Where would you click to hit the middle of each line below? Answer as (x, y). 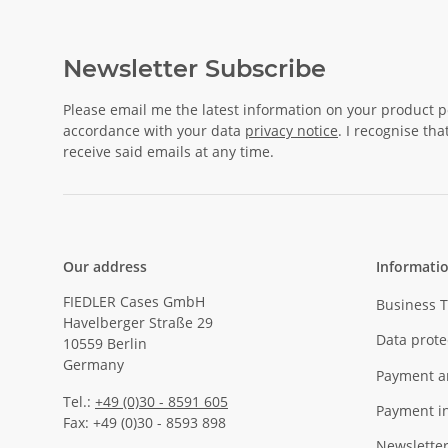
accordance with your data (154, 130)
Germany (93, 364)
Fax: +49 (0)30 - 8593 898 (144, 422)
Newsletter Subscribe (194, 68)
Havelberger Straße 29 (138, 322)
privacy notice (291, 130)
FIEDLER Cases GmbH (134, 301)
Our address (105, 266)
